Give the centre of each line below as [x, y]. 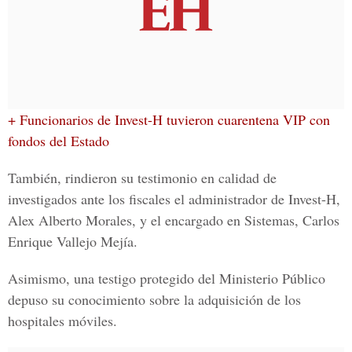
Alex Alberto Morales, [74, 220]
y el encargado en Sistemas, [221, 220]
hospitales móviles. [62, 321]
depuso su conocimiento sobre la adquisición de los [154, 299]
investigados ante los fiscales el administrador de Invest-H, [174, 199]
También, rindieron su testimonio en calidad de [142, 178]
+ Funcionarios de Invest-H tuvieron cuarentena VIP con [169, 119]
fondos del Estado [59, 141]
